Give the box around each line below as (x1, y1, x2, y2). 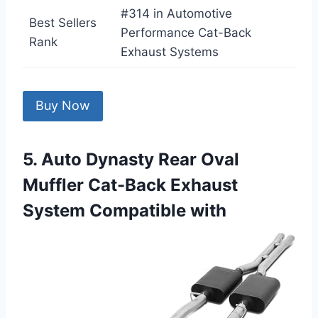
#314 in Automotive (120, 6, 232, 21)
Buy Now (35, 98, 90, 114)
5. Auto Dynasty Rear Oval (23, 148, 239, 170)
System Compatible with (23, 199, 226, 221)
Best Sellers (28, 16, 97, 31)
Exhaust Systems (120, 45, 219, 60)
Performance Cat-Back (120, 26, 251, 40)
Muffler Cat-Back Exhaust (23, 174, 238, 195)
